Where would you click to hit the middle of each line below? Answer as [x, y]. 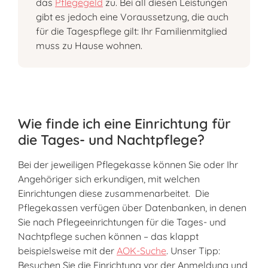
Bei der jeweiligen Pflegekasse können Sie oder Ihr [128, 164]
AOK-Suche [141, 250]
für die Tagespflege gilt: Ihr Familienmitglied [132, 31]
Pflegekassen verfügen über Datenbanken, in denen [132, 207]
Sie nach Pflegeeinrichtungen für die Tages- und [122, 222]
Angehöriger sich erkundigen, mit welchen [109, 179]
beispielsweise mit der [67, 250]
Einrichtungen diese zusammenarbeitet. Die [114, 193]
